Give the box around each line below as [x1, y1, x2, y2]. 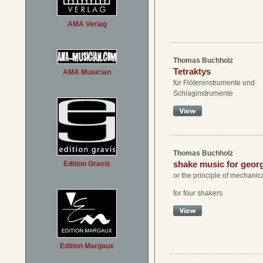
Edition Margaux [60, 242, 114, 250]
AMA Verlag [67, 20, 107, 28]
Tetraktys [173, 66, 211, 76]
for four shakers [173, 188, 222, 197]
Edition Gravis [63, 160, 110, 168]
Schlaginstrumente [173, 89, 233, 97]
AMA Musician [63, 68, 111, 76]
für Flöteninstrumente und [173, 78, 255, 87]
